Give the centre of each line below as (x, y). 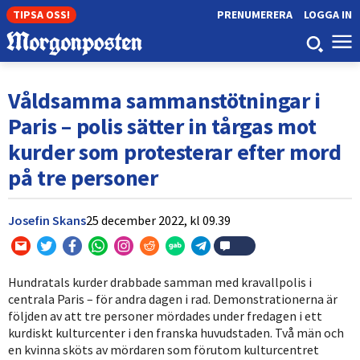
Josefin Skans (47, 220)
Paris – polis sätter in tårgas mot (162, 126)
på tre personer (83, 177)
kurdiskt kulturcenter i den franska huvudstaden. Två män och (176, 332)
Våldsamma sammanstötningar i (165, 100)
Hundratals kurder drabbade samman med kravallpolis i (160, 282)
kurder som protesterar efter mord (175, 151)
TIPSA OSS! (41, 14)
